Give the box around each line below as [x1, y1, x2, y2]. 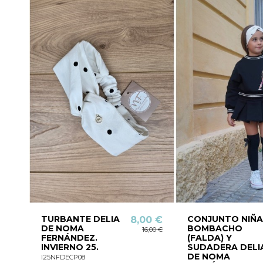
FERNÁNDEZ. [41, 232, 97, 244]
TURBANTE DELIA [41, 214, 120, 225]
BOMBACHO [187, 223, 242, 234]
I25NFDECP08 [41, 252, 85, 261]
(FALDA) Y [187, 232, 232, 244]
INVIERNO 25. [41, 242, 99, 253]
